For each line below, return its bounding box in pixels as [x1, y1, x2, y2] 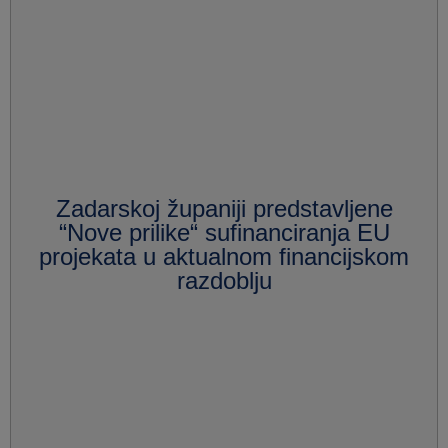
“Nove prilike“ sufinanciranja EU [58, 219, 390, 247]
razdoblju [176, 267, 272, 295]
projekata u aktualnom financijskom [39, 243, 409, 271]
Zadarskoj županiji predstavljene [55, 195, 393, 223]
